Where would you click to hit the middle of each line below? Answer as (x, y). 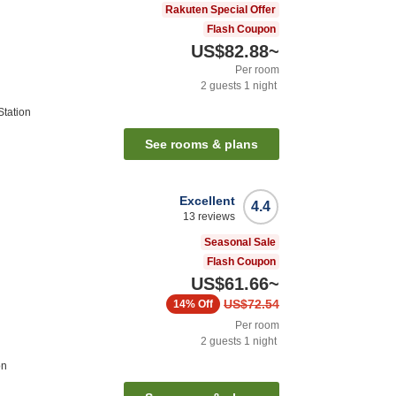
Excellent (207, 201)
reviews (215, 217)
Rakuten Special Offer (221, 10)
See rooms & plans (202, 145)
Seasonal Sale (240, 243)
